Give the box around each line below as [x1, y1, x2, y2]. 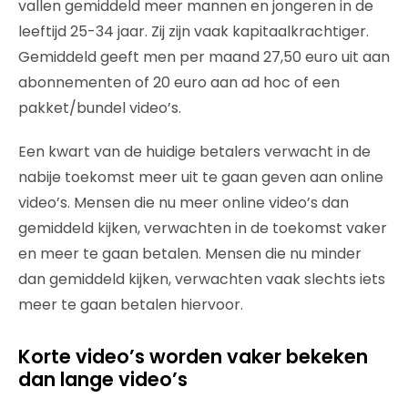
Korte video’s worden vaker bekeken [18, 343, 368, 371]
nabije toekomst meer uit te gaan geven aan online [18, 167, 383, 189]
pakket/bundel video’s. [18, 97, 181, 119]
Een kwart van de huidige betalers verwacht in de [18, 141, 371, 163]
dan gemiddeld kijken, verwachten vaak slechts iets [18, 269, 385, 291]
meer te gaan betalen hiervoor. [18, 294, 243, 316]
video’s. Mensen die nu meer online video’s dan [18, 192, 349, 214]
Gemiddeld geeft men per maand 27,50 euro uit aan [18, 46, 390, 68]
